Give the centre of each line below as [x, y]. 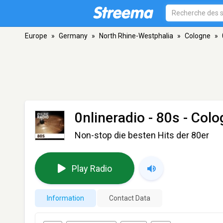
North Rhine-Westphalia [136, 36]
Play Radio [92, 168]
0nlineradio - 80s [127, 118]
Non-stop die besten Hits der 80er [142, 135]
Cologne [198, 36]
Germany [73, 36]
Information [65, 198]
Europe [36, 36]
